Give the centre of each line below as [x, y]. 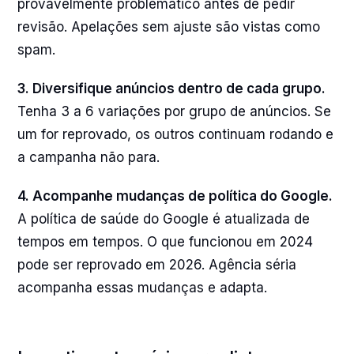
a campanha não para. [88, 157]
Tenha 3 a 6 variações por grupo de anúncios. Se [174, 111]
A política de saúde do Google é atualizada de [164, 219]
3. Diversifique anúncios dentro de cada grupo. [171, 88]
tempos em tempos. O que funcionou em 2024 [165, 242]
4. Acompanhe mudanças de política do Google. [175, 196]
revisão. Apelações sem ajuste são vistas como [169, 27]
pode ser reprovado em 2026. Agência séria [157, 265]
